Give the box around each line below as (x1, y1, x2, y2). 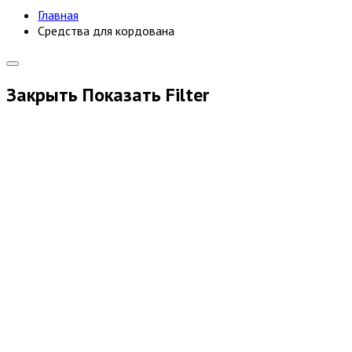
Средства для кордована (38, 23, 174, 38)
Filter (161, 82, 209, 107)
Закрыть (6, 82, 78, 107)
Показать (82, 82, 161, 107)
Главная (38, 7, 79, 23)
